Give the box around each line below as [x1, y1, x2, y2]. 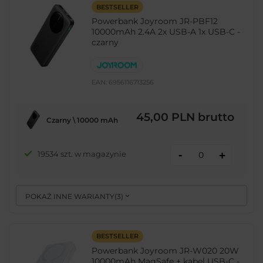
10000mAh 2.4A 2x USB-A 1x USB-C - [92, 26, 241, 38]
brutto [195, 110, 234, 124]
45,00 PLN [136, 110, 195, 124]
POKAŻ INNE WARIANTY [25, 191, 115, 201]
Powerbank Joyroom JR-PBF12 [92, 16, 218, 27]
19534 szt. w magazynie [37, 149, 126, 159]
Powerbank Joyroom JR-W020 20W [92, 245, 240, 257]
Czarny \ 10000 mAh [46, 116, 118, 125]
